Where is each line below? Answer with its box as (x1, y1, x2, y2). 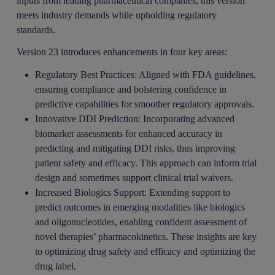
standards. (16, 24, 58, 35)
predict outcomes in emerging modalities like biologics (34, 202, 245, 213)
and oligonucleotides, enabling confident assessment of (34, 217, 247, 228)
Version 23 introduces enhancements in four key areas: (16, 47, 227, 58)
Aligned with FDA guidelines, (138, 69, 256, 80)
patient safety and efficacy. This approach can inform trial (34, 158, 257, 169)
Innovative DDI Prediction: (34, 114, 143, 125)
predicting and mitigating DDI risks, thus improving (34, 143, 235, 154)
